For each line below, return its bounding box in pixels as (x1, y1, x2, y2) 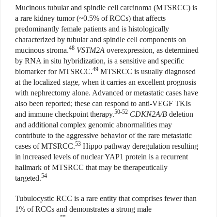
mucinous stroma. (15, 46, 69, 55)
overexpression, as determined (105, 46, 199, 55)
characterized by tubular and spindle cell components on (15, 35, 186, 44)
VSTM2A (77, 46, 105, 55)
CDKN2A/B (130, 110, 167, 119)
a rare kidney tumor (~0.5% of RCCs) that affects (15, 14, 166, 23)
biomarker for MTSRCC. (15, 67, 93, 76)
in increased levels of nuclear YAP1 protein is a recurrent (15, 153, 188, 161)
